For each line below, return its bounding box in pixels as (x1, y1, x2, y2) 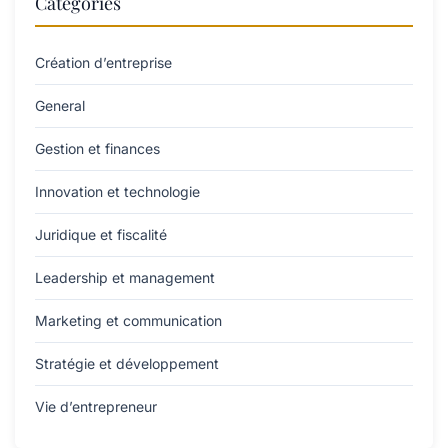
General (35, 97, 85, 115)
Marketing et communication (35, 312, 222, 330)
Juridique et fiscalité (35, 226, 167, 244)
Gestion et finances (35, 140, 160, 158)
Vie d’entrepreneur (35, 398, 157, 416)
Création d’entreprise (35, 54, 172, 72)
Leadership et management (35, 269, 215, 287)
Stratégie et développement (35, 355, 219, 373)
